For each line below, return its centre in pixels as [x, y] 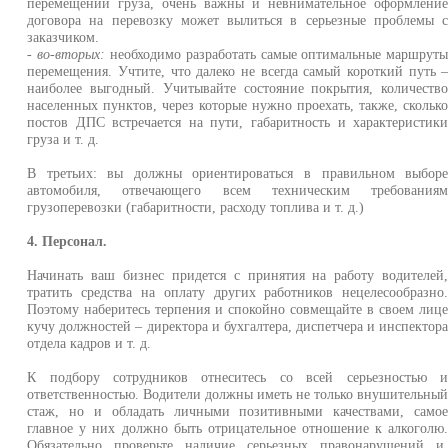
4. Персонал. [67, 241]
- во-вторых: [66, 54]
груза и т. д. [63, 139]
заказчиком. [63, 37]
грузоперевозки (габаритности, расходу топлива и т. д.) [196, 207]
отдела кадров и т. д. [89, 343]
